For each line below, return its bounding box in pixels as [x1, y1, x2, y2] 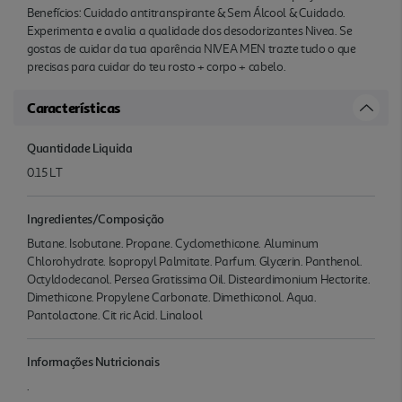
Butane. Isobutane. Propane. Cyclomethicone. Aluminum [27, 235, 319, 251]
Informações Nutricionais [27, 353, 160, 369]
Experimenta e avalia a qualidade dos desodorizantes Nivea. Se [27, 22, 353, 39]
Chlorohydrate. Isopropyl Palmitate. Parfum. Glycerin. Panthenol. [27, 253, 363, 269]
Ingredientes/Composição [27, 210, 164, 226]
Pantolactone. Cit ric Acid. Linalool [27, 307, 203, 323]
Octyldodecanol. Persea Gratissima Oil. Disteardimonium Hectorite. [27, 271, 371, 287]
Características [27, 98, 120, 117]
